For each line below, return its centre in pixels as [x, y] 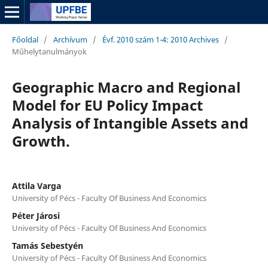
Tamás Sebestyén [47, 245]
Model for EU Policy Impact [107, 105]
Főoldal [25, 39]
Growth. [41, 141]
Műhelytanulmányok [49, 51]
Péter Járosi [36, 215]
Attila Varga [36, 185]
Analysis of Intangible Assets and [130, 123]
